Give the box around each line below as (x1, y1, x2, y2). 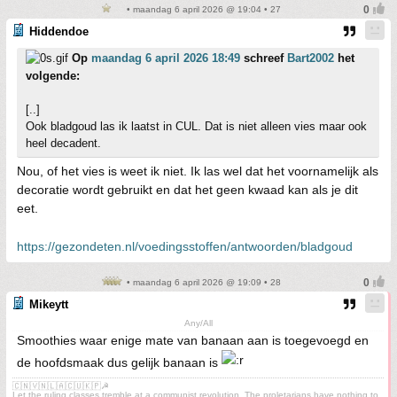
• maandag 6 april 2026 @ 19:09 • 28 (123, 277, 281, 287)
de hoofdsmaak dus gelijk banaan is (17, 355, 222, 370)
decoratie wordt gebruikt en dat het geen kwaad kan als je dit (17, 183, 358, 197)
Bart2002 (287, 51, 334, 65)
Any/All (183, 318, 213, 328)
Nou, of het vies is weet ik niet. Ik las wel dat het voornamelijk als (17, 164, 378, 178)
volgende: (26, 69, 80, 82)
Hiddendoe (29, 25, 89, 38)
